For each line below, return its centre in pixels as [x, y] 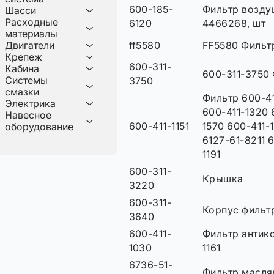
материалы [31, 34]
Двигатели [30, 45]
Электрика [30, 103]
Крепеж [24, 57]
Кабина [22, 68]
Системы [26, 80]
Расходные [31, 22]
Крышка [223, 178]
